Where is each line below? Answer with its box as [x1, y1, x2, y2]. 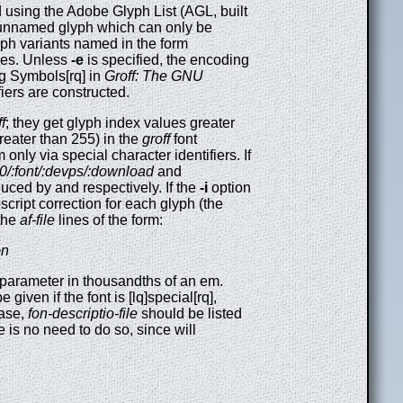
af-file [20, 212, 55, 228]
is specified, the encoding [84, 52, 249, 68]
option [208, 180, 251, 196]
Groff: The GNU [104, 68, 203, 85]
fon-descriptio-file [28, 306, 138, 322]
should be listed [138, 306, 242, 322]
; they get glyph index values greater [5, 115, 235, 131]
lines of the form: [55, 212, 163, 228]
